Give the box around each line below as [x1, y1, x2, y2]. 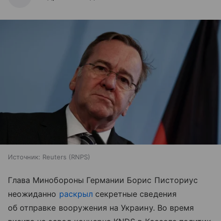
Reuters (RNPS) [42, 152, 90, 161]
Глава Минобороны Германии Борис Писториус [8, 175, 198, 185]
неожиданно [8, 188, 59, 199]
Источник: [8, 152, 40, 161]
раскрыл [59, 188, 93, 199]
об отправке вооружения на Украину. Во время [8, 202, 194, 213]
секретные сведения [92, 188, 177, 199]
